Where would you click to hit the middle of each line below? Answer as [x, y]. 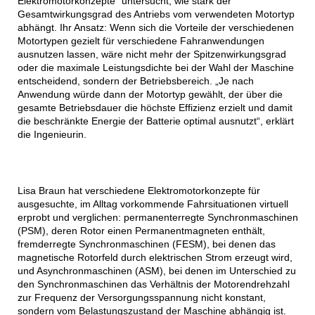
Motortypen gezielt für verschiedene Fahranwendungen [141, 41]
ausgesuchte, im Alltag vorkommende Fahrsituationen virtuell [153, 204]
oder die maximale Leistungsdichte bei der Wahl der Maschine [155, 68]
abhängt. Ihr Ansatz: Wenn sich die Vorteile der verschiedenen [155, 28]
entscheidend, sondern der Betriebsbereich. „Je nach [135, 81]
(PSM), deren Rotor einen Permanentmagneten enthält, [141, 231]
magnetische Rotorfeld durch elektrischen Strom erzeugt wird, [155, 258]
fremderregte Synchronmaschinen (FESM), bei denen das [146, 244]
